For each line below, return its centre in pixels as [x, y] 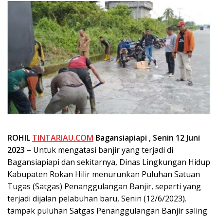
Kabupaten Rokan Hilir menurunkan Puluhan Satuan [104, 174]
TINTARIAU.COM [63, 137]
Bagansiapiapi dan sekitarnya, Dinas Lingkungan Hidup [109, 162]
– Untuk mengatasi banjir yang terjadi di [99, 150]
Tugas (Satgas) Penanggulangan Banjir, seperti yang [104, 186]
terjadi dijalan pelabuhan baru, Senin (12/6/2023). [97, 198]
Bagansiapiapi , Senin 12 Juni [147, 137]
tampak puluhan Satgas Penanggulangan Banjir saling [107, 210]
